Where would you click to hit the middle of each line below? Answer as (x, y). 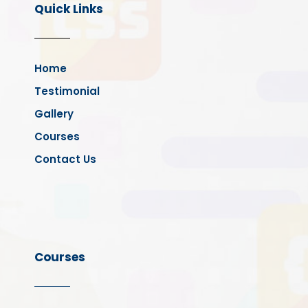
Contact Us (65, 159)
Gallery (54, 113)
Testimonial (67, 91)
